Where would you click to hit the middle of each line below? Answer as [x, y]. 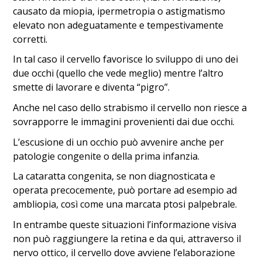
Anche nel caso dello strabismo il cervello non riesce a [130, 107]
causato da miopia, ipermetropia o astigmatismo [119, 11]
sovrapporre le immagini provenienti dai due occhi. [124, 121]
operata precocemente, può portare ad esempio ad [125, 190]
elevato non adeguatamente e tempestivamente [118, 25]
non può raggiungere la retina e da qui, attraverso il [127, 238]
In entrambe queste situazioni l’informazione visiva [125, 224]
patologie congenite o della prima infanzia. [106, 156]
